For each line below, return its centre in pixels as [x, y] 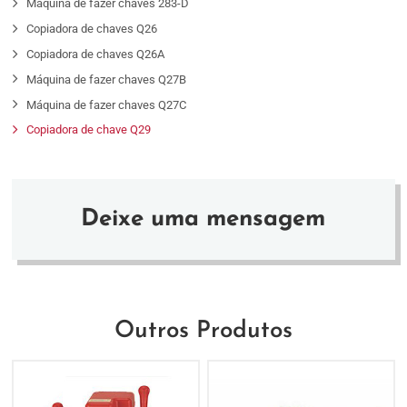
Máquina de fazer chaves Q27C [107, 104]
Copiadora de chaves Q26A [96, 54]
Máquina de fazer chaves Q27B [107, 79]
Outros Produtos [203, 331]
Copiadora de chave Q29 [89, 130]
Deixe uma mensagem [203, 219]
